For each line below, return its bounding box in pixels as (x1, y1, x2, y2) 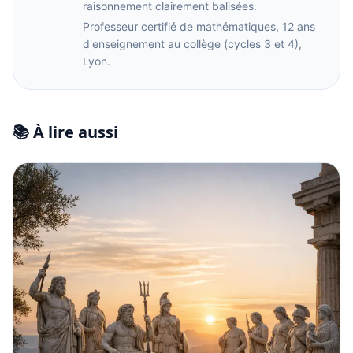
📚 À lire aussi (13, 121, 118, 143)
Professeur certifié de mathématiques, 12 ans (83, 20, 315, 33)
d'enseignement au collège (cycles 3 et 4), (83, 37, 302, 50)
